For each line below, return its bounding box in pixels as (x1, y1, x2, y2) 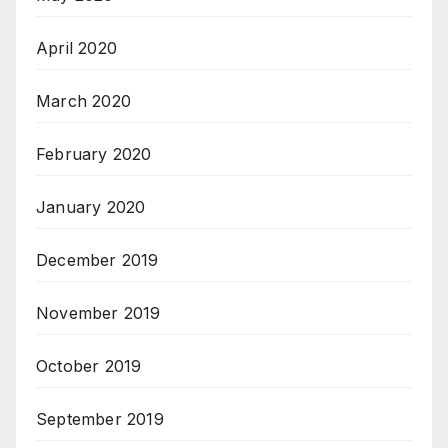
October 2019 (36, 356, 142, 377)
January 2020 (36, 197, 146, 218)
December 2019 (36, 250, 159, 271)
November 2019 (36, 303, 161, 324)
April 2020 (36, 38, 117, 59)
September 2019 (36, 409, 164, 430)
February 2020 (36, 144, 152, 165)
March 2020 (36, 91, 131, 112)
